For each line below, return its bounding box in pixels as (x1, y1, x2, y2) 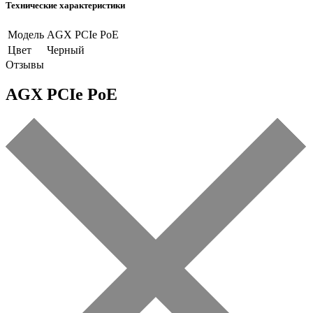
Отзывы (6, 59, 44, 71)
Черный (47, 44, 85, 57)
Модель (8, 29, 44, 41)
